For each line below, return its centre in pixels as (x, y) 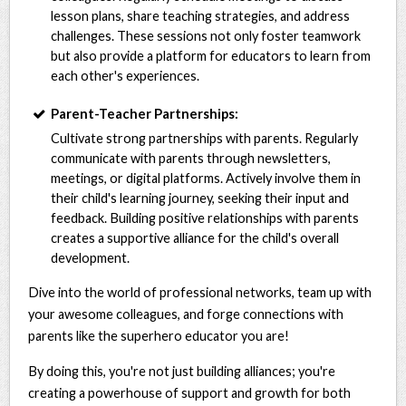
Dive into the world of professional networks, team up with (200, 292)
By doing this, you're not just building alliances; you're (182, 371)
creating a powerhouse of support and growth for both (190, 392)
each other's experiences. (126, 75)
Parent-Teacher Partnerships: (145, 113)
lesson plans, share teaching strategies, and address (201, 15)
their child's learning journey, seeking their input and (200, 198)
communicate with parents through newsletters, (191, 158)
